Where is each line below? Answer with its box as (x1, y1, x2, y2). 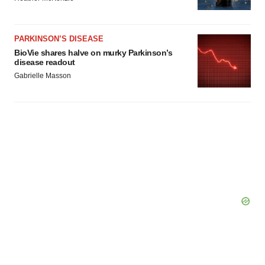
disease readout (14, 57, 75, 67)
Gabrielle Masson (14, 72, 71, 80)
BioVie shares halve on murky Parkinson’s (14, 48, 172, 57)
